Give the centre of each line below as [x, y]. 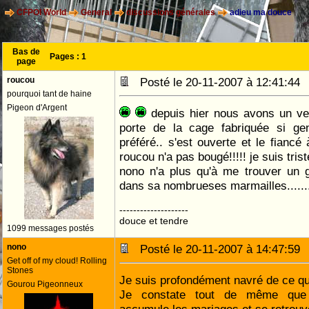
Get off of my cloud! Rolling [57, 261]
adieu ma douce [260, 13]
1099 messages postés [50, 228]
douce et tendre [154, 221]
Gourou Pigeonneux [45, 284]
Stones [20, 270]
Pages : [66, 57]
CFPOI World [41, 13]
